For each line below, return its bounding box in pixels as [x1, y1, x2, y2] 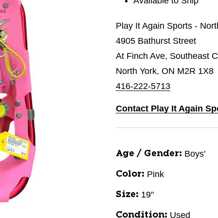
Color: [116, 170, 145, 179]
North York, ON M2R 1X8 [116, 66, 214, 76]
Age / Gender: [116, 149, 182, 158]
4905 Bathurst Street [116, 36, 196, 46]
